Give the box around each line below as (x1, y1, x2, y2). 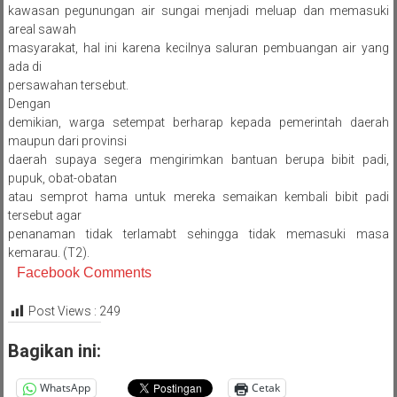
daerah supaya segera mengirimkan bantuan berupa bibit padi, (7, 152, 390, 167)
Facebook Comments (16, 265, 152, 281)
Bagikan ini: (7, 339, 101, 362)
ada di (7, 59, 42, 74)
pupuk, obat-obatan (7, 171, 117, 186)
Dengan (7, 97, 51, 112)
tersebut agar (7, 208, 82, 223)
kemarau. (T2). (7, 245, 90, 261)
